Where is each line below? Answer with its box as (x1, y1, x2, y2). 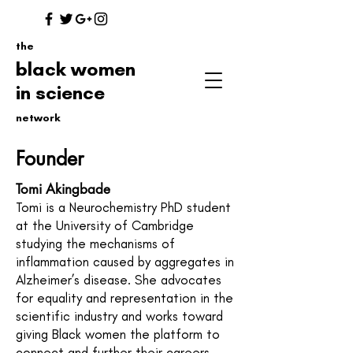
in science (16, 80, 105, 104)
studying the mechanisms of (16, 236, 175, 251)
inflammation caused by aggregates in (16, 254, 234, 269)
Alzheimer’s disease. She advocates (16, 272, 221, 288)
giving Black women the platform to (16, 326, 220, 342)
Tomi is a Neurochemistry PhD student (16, 199, 231, 215)
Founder (16, 146, 84, 171)
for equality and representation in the (16, 290, 233, 306)
